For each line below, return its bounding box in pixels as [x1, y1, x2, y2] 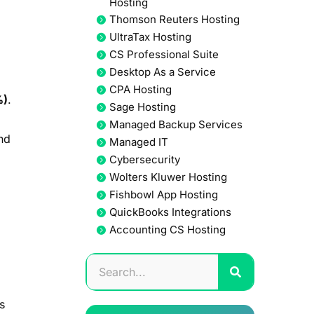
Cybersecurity [109, 153, 180, 167]
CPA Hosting [109, 83, 172, 97]
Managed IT [109, 135, 168, 149]
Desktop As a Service [109, 65, 216, 79]
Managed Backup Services [109, 118, 243, 132]
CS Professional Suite [109, 48, 219, 62]
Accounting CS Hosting [109, 223, 226, 237]
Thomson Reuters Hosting [109, 13, 240, 27]
